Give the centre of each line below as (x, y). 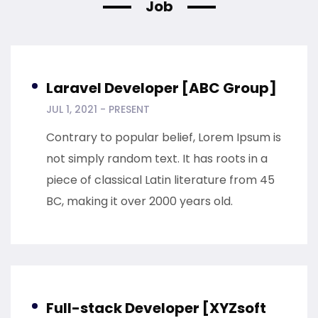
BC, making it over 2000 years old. (139, 202)
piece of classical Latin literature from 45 (160, 180)
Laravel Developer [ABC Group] (161, 88)
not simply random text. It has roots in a (157, 159)
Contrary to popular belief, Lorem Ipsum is (164, 138)
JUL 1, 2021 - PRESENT (98, 110)
